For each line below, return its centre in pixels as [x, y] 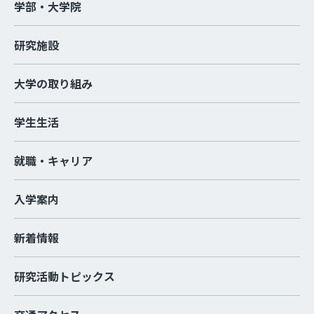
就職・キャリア [53, 161]
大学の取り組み [53, 83]
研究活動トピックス [64, 276]
